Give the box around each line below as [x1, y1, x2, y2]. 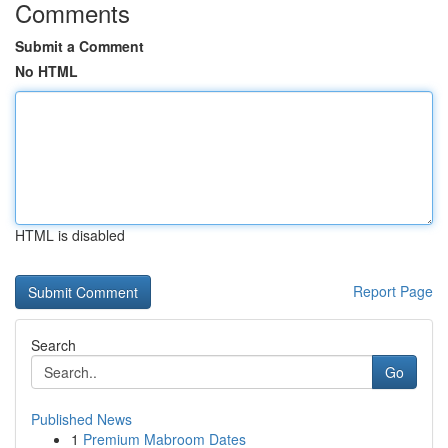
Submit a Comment [15, 36, 144, 56]
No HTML [15, 61, 78, 81]
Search [31, 335, 76, 355]
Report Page [353, 281, 433, 301]
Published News [31, 409, 132, 429]
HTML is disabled [15, 225, 125, 245]
